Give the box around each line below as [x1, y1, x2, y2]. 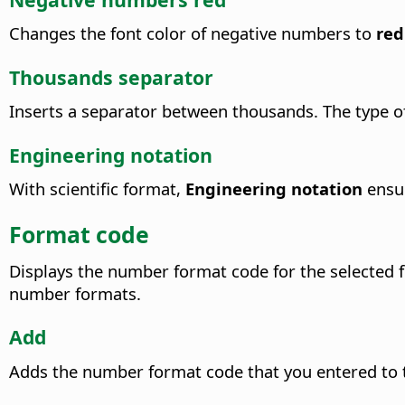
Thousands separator [9, 63, 213, 90]
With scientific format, [9, 177, 185, 201]
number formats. [9, 281, 141, 305]
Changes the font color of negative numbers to [9, 22, 376, 45]
